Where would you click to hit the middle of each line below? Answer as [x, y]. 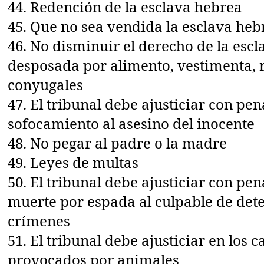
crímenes [39, 220]
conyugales [46, 84]
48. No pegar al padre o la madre [118, 143]
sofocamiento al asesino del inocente [131, 123]
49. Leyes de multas [73, 162]
